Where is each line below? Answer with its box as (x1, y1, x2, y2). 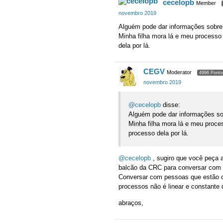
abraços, (118, 199, 143, 207)
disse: (161, 101, 180, 109)
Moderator (167, 69, 192, 76)
